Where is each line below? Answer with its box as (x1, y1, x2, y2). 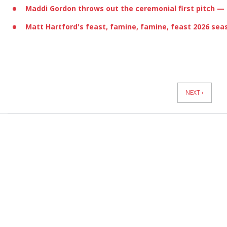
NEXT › (185, 88, 204, 97)
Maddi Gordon (25, 3, 76, 13)
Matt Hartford (25, 21, 78, 31)
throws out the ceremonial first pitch (76, 3, 215, 13)
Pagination (8, 80, 43, 89)
